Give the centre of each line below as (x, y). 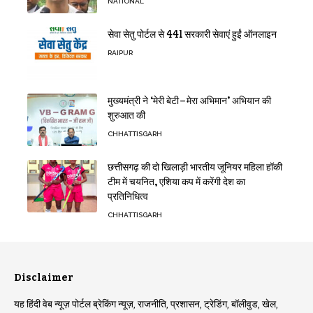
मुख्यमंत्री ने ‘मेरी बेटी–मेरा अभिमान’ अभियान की (189, 101)
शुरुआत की (126, 115)
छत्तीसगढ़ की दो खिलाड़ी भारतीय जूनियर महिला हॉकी (195, 167)
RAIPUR (120, 52)
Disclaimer (44, 277)
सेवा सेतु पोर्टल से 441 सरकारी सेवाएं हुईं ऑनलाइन (192, 34)
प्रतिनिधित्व (128, 196)
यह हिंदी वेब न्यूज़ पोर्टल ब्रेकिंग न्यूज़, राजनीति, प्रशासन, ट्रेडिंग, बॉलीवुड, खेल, (146, 304)
